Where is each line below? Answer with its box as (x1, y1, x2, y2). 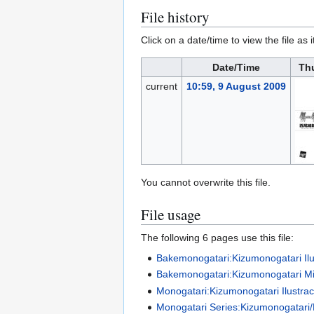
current (145, 81, 177, 93)
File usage (141, 205, 200, 225)
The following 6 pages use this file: (141, 232, 294, 244)
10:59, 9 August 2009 (186, 81, 286, 93)
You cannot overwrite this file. (141, 177, 271, 189)
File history (141, 7, 210, 27)
